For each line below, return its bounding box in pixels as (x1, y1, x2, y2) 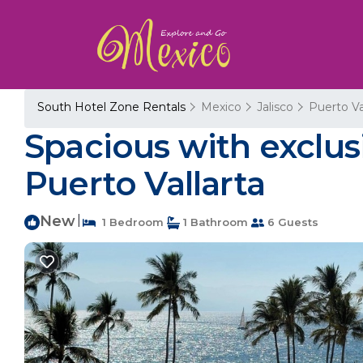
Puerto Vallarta (24, 164, 265, 203)
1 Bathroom (180, 216, 248, 228)
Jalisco (257, 100, 293, 114)
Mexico (201, 100, 241, 114)
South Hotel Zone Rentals (37, 100, 189, 114)
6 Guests (264, 216, 318, 228)
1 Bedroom (96, 216, 164, 228)
